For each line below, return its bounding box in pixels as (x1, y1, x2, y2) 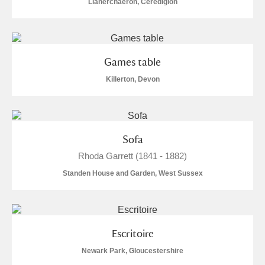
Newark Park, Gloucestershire (82, 247, 183, 255)
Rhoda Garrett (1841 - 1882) (78, 151, 187, 161)
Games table (104, 56, 161, 68)
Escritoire (111, 227, 154, 240)
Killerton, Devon (105, 75, 160, 83)
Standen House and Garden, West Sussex (62, 169, 203, 177)
